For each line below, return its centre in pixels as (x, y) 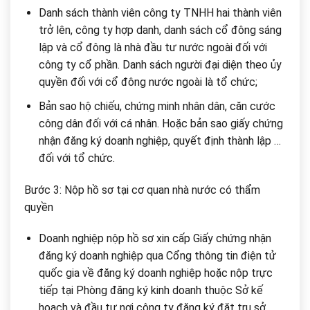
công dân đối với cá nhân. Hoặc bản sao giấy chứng (161, 123)
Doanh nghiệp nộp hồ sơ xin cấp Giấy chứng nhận (155, 239)
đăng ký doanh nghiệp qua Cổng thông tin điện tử (157, 256)
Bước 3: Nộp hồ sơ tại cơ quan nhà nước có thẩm (142, 190)
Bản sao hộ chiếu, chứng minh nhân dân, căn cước (157, 106)
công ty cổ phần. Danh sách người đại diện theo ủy (160, 65)
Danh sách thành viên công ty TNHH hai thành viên (160, 13)
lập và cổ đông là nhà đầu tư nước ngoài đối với (153, 48)
